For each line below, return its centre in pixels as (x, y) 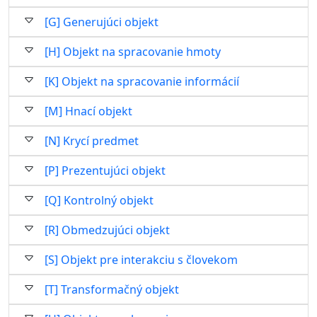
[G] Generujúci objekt (102, 22)
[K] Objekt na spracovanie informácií (142, 81)
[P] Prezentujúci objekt (105, 171)
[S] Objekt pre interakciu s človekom (141, 260)
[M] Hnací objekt (88, 111)
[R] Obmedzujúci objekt (107, 230)
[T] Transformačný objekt (112, 289)
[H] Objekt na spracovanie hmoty (133, 52)
